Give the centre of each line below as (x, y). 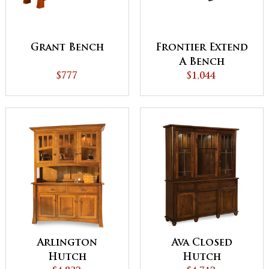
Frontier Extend (202, 48)
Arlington (67, 243)
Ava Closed (202, 243)
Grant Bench (67, 48)
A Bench (202, 62)
